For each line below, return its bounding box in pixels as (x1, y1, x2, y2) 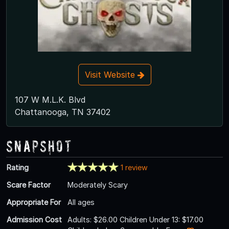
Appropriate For (7, 197, 61, 207)
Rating (7, 163, 29, 172)
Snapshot (6, 136, 73, 155)
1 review (120, 163, 148, 172)
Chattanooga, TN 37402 (15, 106, 110, 117)
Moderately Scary (67, 180, 128, 189)
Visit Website (84, 69, 138, 80)
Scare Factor (7, 180, 51, 189)
